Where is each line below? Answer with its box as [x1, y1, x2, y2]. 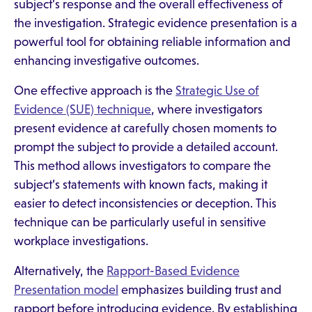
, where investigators [151, 102, 263, 116]
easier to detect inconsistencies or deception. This [14, 196, 276, 210]
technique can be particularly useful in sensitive [14, 215, 266, 229]
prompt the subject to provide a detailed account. [14, 140, 278, 154]
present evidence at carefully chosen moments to [14, 121, 276, 135]
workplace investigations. [14, 234, 148, 248]
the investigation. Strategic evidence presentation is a [14, 16, 297, 30]
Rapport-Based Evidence [107, 264, 240, 278]
